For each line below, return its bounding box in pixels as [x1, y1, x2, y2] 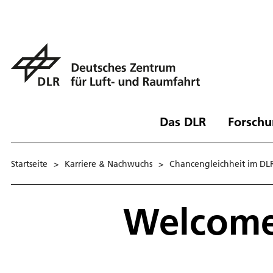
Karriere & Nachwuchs [65, 158, 152, 169]
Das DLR [159, 113, 206, 129]
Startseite [11, 158, 48, 169]
